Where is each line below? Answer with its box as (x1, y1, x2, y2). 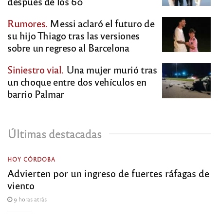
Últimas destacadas (7, 127, 102, 141)
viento (7, 179, 35, 192)
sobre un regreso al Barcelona (7, 41, 129, 54)
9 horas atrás (12, 195, 47, 203)
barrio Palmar (7, 87, 64, 101)
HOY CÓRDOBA (7, 156, 55, 163)
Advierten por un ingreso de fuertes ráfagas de (7, 166, 209, 180)
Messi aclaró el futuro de (47, 17, 155, 30)
